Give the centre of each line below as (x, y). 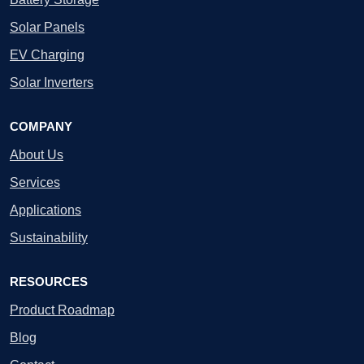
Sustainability (49, 237)
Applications (45, 210)
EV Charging (47, 54)
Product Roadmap (62, 310)
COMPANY (41, 126)
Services (35, 182)
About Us (37, 154)
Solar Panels (47, 27)
